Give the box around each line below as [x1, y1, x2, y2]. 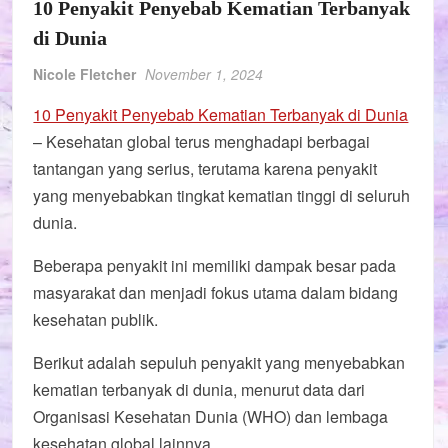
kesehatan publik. [33, 307, 159, 331]
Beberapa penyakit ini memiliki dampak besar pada [33, 253, 397, 277]
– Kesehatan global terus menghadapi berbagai [33, 129, 371, 153]
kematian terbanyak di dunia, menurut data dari [33, 377, 366, 401]
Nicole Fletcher [33, 63, 137, 84]
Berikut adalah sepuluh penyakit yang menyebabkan [33, 350, 406, 374]
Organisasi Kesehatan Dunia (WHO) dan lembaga [33, 404, 389, 428]
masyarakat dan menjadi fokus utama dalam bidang [33, 280, 399, 304]
